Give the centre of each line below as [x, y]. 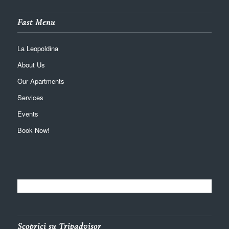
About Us [31, 64]
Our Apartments [41, 81]
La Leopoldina [38, 48]
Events [28, 113]
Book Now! [33, 130]
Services [30, 97]
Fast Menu [36, 22]
